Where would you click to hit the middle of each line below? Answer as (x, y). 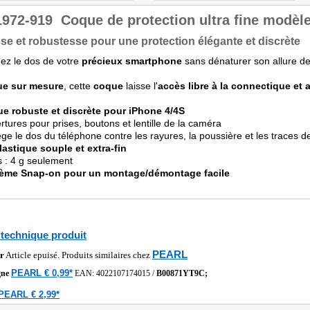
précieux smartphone (132, 61)
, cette (79, 86)
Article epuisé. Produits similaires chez (78, 255)
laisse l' (140, 86)
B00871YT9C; (182, 273)
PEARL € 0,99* (42, 273)
